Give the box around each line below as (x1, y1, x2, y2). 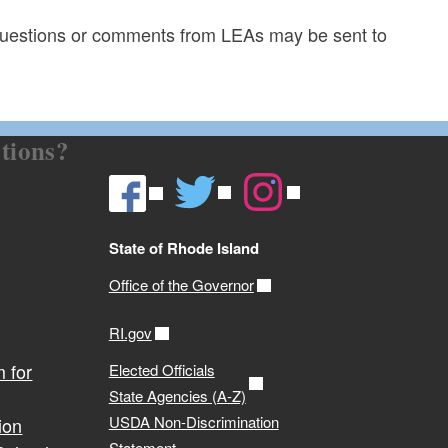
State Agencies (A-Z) (108, 385, 246, 407)
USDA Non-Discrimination (108, 411, 279, 433)
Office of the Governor (108, 274, 254, 296)
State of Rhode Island (108, 237, 259, 260)
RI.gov (108, 322, 152, 344)
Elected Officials (108, 359, 215, 381)
